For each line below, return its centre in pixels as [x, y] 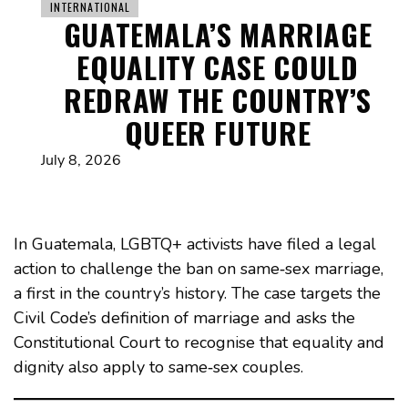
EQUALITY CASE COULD [218, 67]
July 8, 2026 [81, 161]
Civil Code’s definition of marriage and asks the [184, 318]
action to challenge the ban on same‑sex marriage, [199, 269]
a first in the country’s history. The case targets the [197, 294]
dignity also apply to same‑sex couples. [158, 367]
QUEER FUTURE [218, 133]
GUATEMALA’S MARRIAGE [218, 35]
